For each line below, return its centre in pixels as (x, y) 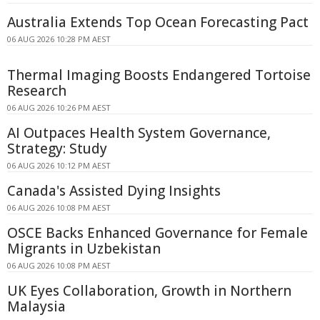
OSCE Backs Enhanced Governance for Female (157, 233)
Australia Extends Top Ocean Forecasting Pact (158, 22)
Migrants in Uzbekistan (84, 249)
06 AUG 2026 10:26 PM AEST (59, 108)
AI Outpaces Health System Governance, (139, 133)
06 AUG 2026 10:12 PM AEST (59, 166)
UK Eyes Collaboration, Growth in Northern (149, 291)
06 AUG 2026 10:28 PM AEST (59, 39)
